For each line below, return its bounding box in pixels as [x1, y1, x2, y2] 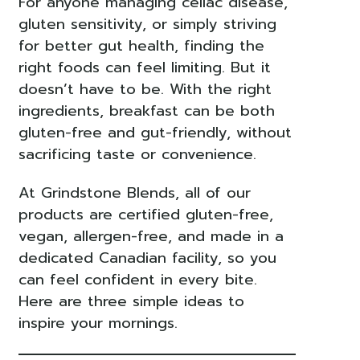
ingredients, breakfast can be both [18, 100, 275, 123]
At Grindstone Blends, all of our [18, 181, 251, 204]
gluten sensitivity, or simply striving [18, 13, 276, 36]
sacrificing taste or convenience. [18, 143, 256, 166]
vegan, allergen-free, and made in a [18, 224, 284, 247]
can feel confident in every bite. [18, 268, 257, 291]
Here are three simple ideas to [18, 289, 244, 313]
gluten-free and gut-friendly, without [18, 121, 292, 145]
